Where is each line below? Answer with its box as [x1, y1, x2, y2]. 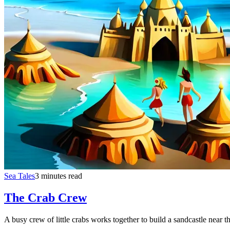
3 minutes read [35, 171, 82, 180]
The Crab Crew [4, 190, 87, 204]
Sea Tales [4, 171, 35, 180]
